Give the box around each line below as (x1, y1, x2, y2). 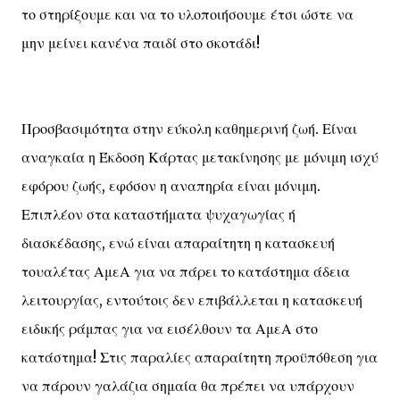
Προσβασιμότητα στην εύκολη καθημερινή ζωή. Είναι (21, 120, 357, 137)
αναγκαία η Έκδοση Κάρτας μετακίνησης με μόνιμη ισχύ (21, 148, 379, 166)
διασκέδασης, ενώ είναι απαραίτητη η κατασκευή (21, 234, 335, 252)
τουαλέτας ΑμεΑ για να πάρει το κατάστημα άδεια (21, 262, 350, 280)
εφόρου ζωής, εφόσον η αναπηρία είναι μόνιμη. (21, 177, 321, 195)
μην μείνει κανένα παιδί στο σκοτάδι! (21, 34, 260, 52)
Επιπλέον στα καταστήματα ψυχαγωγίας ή (21, 205, 296, 223)
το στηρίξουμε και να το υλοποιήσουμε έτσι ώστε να (21, 5, 354, 23)
